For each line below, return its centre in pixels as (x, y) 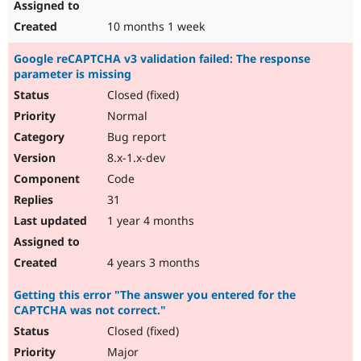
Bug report (135, 137)
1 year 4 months (149, 221)
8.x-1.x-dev (135, 158)
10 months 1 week (154, 27)
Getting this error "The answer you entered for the (155, 295)
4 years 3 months (152, 263)
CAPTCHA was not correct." (90, 310)
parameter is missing (73, 74)
